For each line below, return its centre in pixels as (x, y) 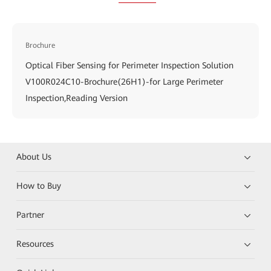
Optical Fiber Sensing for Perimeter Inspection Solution (129, 65)
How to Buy (39, 185)
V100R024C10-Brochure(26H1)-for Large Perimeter (124, 81)
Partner (31, 214)
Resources (35, 243)
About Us (34, 156)
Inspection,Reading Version (77, 98)
